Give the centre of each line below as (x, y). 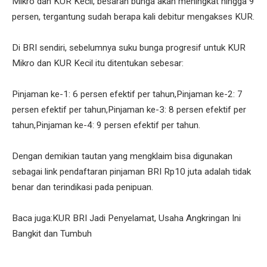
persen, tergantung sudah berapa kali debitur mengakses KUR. (133, 17)
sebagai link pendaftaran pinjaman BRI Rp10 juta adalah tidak (131, 172)
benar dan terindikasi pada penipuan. (83, 187)
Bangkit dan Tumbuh (52, 234)
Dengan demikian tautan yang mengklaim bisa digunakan (122, 156)
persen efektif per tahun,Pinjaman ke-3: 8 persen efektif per (129, 110)
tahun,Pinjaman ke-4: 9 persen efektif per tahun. (106, 125)
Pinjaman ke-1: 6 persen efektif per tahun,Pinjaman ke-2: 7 (127, 94)
